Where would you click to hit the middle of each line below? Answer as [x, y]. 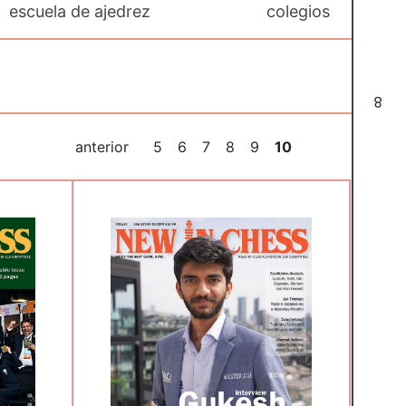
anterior [102, 147]
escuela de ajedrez [79, 11]
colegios [298, 11]
